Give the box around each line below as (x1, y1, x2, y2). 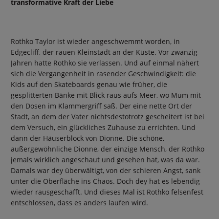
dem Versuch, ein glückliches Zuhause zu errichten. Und (11, 122, 196, 132)
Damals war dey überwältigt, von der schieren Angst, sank (11, 165, 201, 175)
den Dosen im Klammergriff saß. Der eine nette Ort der (11, 101, 193, 110)
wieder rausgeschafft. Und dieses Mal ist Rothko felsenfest (11, 187, 204, 197)
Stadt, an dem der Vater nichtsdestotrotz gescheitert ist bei (11, 111, 205, 121)
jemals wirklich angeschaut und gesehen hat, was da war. (11, 154, 200, 164)
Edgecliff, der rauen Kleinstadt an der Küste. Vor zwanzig (11, 47, 198, 57)
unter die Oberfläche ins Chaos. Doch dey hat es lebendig (11, 176, 200, 186)
